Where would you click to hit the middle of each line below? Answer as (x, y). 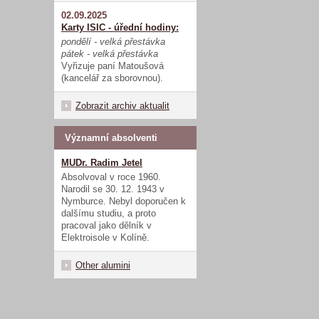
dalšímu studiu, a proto (109, 213)
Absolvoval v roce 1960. (111, 177)
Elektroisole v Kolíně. (105, 237)
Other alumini (103, 265)
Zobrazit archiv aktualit (122, 105)
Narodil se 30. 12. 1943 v (113, 189)
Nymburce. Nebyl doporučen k (124, 201)
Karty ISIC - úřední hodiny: (120, 27)
